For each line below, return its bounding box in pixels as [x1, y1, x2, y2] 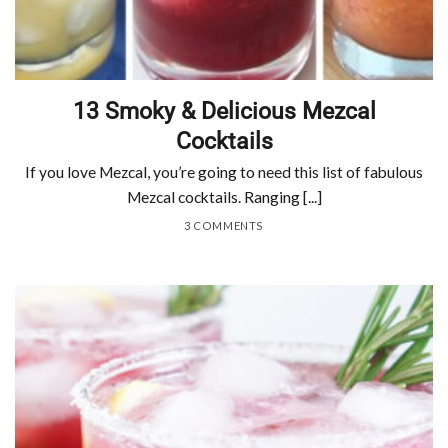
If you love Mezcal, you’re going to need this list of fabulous [25, 163, 423, 182]
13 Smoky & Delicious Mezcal [72, 96, 376, 125]
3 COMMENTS [184, 219, 264, 233]
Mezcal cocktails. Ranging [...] [126, 188, 322, 207]
